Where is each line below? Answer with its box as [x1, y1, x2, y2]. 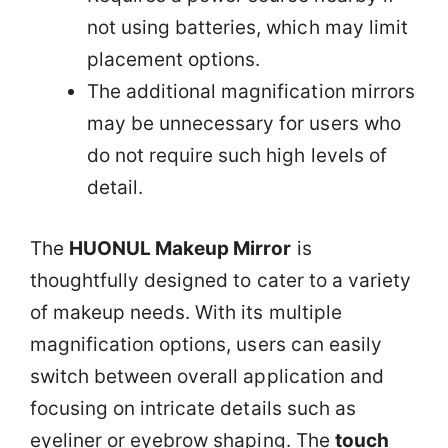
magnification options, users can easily [30, 332, 382, 356]
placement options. [87, 48, 261, 71]
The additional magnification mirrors [87, 80, 415, 103]
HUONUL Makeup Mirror [69, 236, 292, 260]
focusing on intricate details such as [30, 396, 356, 420]
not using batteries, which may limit [87, 16, 408, 39]
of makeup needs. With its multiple [30, 300, 342, 324]
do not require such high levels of [87, 144, 387, 167]
